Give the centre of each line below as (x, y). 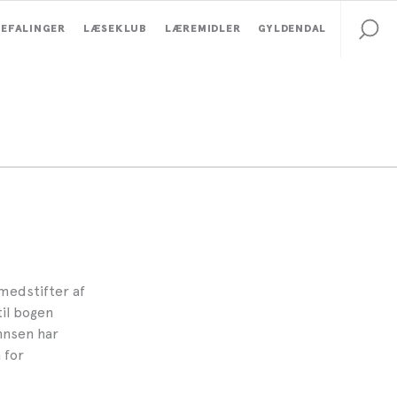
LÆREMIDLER (202, 29)
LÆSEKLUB (115, 29)
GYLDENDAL (292, 29)
